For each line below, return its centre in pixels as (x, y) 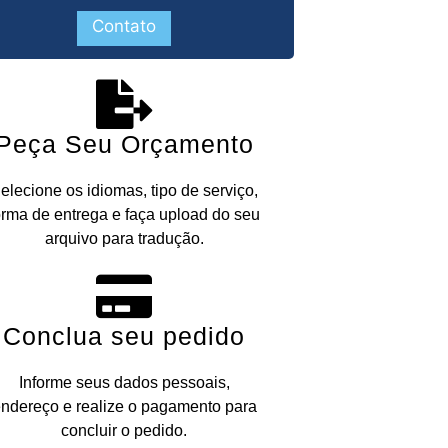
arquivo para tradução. (124, 239)
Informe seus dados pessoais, (124, 383)
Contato (124, 26)
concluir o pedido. (124, 431)
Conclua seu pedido (124, 336)
